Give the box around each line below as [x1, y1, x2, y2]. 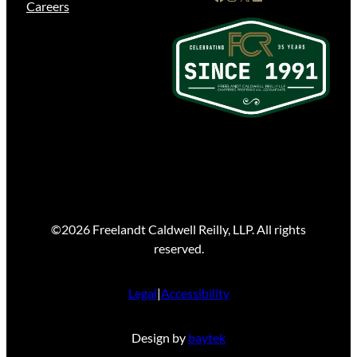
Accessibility [160, 284, 229, 300]
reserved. [153, 240, 204, 256]
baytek [188, 329, 226, 345]
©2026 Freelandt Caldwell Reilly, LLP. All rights [51, 221, 306, 237]
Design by [131, 329, 188, 345]
